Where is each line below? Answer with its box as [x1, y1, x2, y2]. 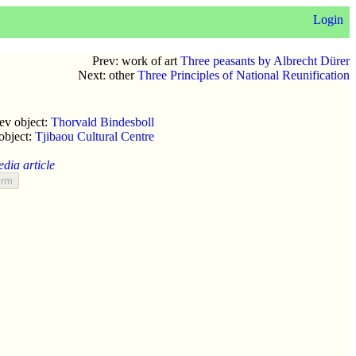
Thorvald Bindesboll [51, 114, 154, 129]
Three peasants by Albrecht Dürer [180, 53, 350, 68]
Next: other [78, 68, 137, 82]
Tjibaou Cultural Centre [35, 129, 154, 143]
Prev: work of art [92, 53, 180, 68]
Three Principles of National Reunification [137, 68, 350, 82]
